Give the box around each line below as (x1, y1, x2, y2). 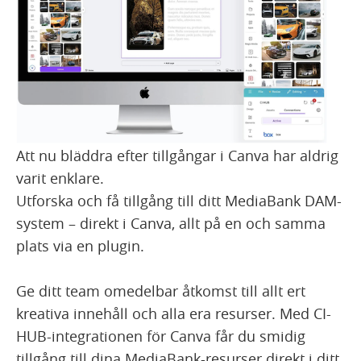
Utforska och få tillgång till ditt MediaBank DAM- (16, 190, 342, 210)
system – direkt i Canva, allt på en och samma (16, 213, 326, 233)
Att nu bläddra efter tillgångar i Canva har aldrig (16, 145, 338, 165)
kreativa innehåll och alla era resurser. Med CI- (16, 303, 331, 323)
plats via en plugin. (16, 235, 144, 255)
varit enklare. (16, 168, 104, 188)
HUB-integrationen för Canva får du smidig (16, 326, 305, 346)
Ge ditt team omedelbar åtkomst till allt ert (16, 280, 305, 301)
